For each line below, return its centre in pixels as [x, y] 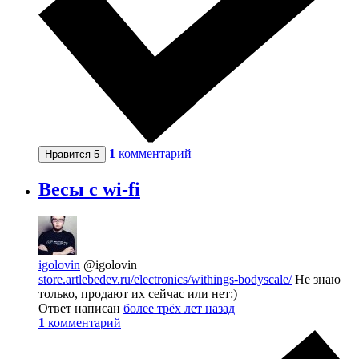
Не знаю [316, 279]
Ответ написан [81, 308]
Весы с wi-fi [89, 189]
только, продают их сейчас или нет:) [138, 293]
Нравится [69, 154]
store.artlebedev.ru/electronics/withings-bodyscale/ [165, 279]
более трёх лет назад [179, 308]
